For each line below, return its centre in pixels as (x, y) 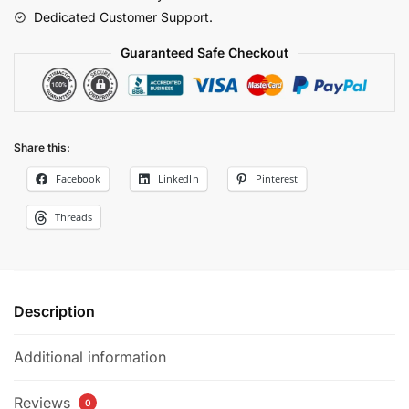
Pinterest (277, 179)
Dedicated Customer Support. (123, 17)
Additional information (90, 357)
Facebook (78, 179)
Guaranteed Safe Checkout (204, 52)
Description (54, 312)
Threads (73, 217)
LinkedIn (178, 179)
